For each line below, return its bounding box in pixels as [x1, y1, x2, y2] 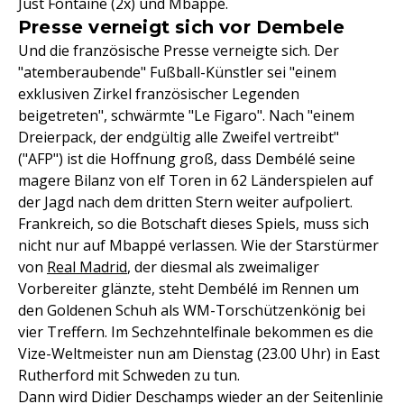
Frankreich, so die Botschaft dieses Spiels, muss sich [18, 214, 369, 234]
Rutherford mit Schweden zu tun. [18, 365, 240, 386]
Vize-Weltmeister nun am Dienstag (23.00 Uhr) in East [18, 344, 380, 364]
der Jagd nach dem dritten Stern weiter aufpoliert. [18, 192, 353, 213]
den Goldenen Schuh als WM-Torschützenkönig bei [18, 300, 365, 321]
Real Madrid [47, 257, 127, 278]
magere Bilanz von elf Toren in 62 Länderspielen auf [18, 170, 373, 191]
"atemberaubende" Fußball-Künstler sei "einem [18, 62, 336, 83]
